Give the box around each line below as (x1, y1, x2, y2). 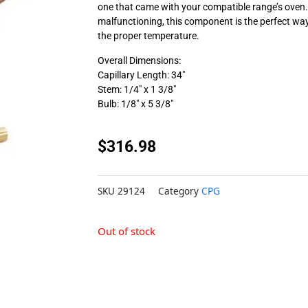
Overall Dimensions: (98, 55, 181, 67)
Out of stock (98, 224, 155, 239)
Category (158, 185, 199, 198)
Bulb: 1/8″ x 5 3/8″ (98, 98, 173, 110)
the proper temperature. (98, 30, 199, 42)
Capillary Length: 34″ (98, 69, 185, 81)
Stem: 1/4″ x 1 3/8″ (98, 84, 176, 96)
